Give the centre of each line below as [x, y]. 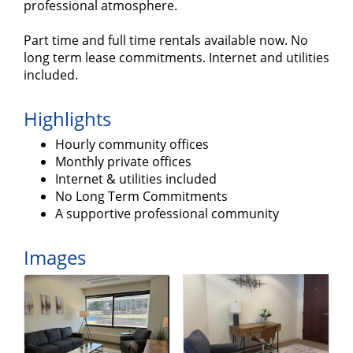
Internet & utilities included [136, 179]
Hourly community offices [132, 145]
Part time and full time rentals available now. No [166, 41]
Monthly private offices [123, 162]
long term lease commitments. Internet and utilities [176, 58]
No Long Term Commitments [141, 197]
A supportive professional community [167, 214]
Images [55, 258]
